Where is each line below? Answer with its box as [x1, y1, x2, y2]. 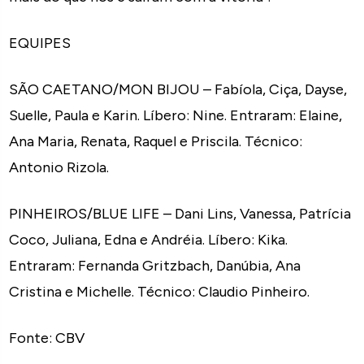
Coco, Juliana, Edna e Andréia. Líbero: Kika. [9, 231, 288, 249]
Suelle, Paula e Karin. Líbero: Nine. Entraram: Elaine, [9, 106, 343, 124]
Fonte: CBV [9, 329, 85, 347]
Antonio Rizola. [9, 158, 110, 176]
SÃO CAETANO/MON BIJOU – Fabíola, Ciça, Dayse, [9, 80, 348, 98]
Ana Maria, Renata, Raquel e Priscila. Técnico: [9, 132, 303, 150]
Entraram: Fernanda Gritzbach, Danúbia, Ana [9, 257, 301, 275]
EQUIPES [9, 34, 71, 52]
